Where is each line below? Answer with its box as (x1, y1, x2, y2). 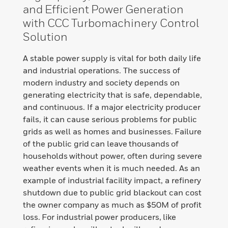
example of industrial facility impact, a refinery (23, 175, 201, 186)
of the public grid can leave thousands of (23, 138, 179, 149)
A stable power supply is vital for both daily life (23, 53, 201, 64)
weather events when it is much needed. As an (23, 163, 200, 174)
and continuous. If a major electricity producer (23, 102, 201, 112)
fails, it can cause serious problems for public (23, 114, 197, 125)
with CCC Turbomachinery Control (23, 16, 199, 30)
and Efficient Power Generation (23, 3, 184, 16)
